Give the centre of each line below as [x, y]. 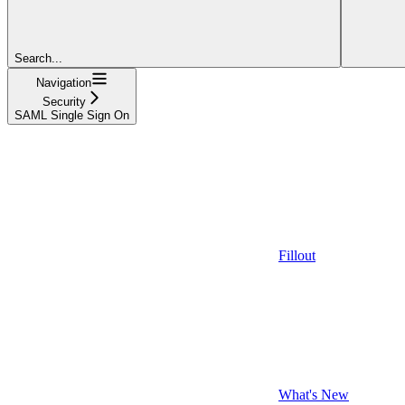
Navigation [64, 82]
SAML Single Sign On [72, 115]
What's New [314, 394]
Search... [38, 58]
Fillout [297, 255]
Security [64, 101]
